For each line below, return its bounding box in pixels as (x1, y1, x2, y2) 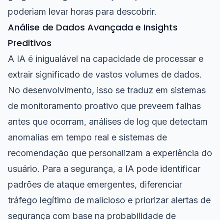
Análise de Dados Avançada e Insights (8, 21, 178, 33)
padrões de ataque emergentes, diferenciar (8, 179, 182, 190)
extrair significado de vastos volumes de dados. (8, 69, 202, 80)
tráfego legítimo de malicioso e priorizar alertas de (8, 195, 211, 205)
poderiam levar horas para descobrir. (8, 6, 157, 17)
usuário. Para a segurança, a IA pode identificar (8, 164, 200, 174)
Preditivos (8, 37, 52, 49)
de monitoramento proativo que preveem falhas (8, 101, 201, 111)
